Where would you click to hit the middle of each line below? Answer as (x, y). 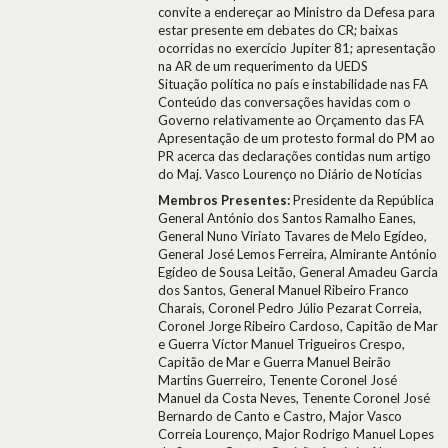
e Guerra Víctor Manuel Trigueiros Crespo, (281, 344)
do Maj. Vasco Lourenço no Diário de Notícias (290, 174)
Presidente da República (363, 200)
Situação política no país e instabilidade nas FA (293, 84)
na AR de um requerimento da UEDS (263, 66)
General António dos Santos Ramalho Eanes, (287, 218)
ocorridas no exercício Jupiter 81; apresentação (297, 48)
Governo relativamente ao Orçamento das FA (291, 120)
